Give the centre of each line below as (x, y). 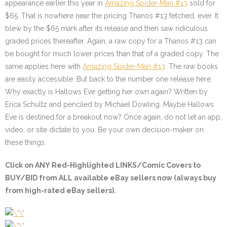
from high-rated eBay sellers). (61, 191)
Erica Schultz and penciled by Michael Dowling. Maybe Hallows (109, 104)
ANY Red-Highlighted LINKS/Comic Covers (113, 165)
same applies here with (44, 66)
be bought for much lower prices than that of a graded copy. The (112, 54)
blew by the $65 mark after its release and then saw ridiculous (106, 28)
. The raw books (192, 66)
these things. (32, 142)
